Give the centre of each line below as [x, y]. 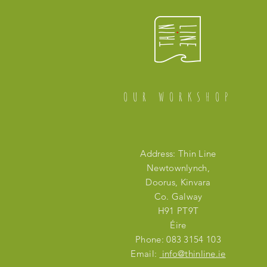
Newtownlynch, [178, 168]
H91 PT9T [178, 211]
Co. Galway [178, 196]
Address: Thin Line [178, 153]
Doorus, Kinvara [178, 182]
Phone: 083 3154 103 [178, 239]
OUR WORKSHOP [178, 97]
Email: [145, 254]
